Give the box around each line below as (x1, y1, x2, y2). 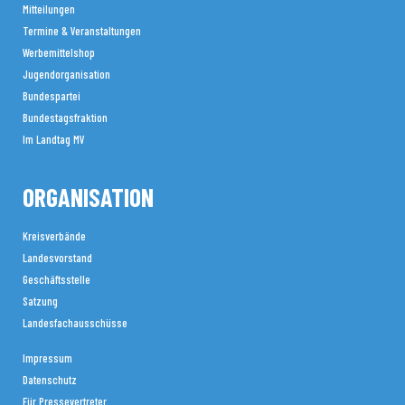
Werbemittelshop (23, 45, 95, 60)
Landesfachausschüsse (23, 316, 127, 330)
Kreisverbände (23, 229, 86, 243)
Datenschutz (23, 372, 77, 387)
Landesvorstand (23, 250, 92, 265)
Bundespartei (23, 89, 80, 103)
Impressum (23, 351, 72, 365)
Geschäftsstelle (23, 272, 90, 287)
